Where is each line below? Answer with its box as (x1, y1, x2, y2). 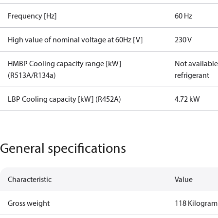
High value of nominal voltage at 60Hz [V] (8, 35, 143, 44)
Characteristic (8, 174, 52, 184)
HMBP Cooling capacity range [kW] (8, 58, 122, 68)
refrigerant (175, 70, 210, 80)
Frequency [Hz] (8, 11, 57, 20)
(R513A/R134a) (8, 70, 56, 80)
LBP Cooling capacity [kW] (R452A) (8, 94, 121, 104)
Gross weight (8, 198, 50, 208)
